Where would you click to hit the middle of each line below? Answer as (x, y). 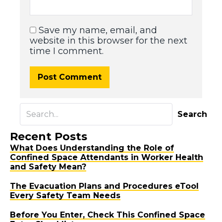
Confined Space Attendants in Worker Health (107, 158)
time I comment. (67, 51)
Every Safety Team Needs (65, 196)
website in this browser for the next (109, 41)
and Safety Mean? (48, 167)
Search (192, 114)
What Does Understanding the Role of (92, 148)
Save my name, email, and (98, 30)
